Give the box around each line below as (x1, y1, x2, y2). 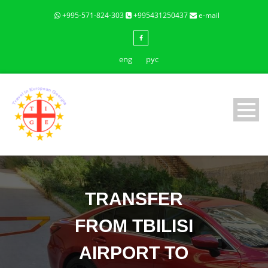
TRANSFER (84, 189, 183, 209)
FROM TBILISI (74, 216, 193, 236)
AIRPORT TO (79, 243, 189, 263)
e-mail (196, 10, 220, 20)
